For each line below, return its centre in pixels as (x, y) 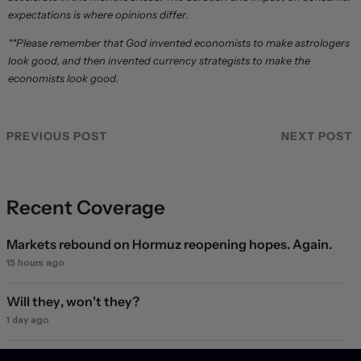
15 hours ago (35, 263)
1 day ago (28, 321)
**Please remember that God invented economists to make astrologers (179, 43)
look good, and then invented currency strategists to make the (159, 61)
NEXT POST (317, 137)
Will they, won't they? (73, 302)
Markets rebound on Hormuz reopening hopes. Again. (169, 245)
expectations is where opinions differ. (98, 15)
